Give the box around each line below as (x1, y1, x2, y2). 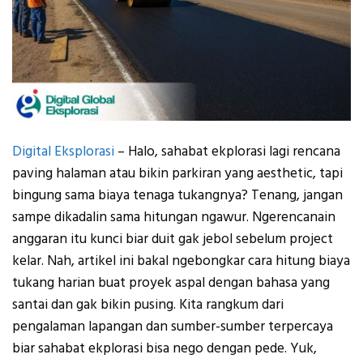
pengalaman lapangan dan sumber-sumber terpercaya (12, 317, 333, 337)
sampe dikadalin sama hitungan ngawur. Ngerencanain (12, 207, 335, 228)
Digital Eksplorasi (12, 142, 114, 162)
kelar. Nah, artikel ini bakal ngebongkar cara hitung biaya (12, 251, 350, 271)
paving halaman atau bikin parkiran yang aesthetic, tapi (12, 164, 343, 184)
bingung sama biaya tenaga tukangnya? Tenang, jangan (12, 186, 343, 206)
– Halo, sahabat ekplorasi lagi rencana (114, 142, 340, 162)
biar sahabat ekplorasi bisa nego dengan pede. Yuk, (12, 339, 317, 359)
